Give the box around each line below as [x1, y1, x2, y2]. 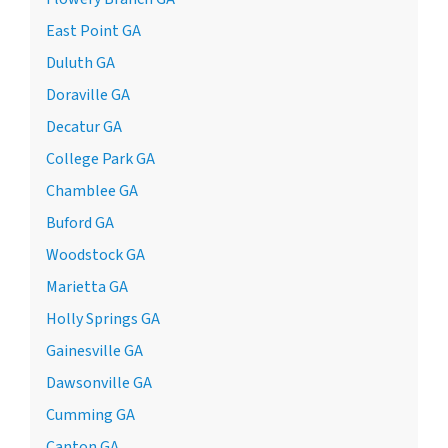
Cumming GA [46, 404, 135, 427]
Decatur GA [46, 116, 122, 139]
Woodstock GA [46, 244, 145, 267]
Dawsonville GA [46, 372, 152, 395]
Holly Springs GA [46, 308, 160, 331]
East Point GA [46, 20, 141, 43]
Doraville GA [46, 84, 130, 107]
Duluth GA [46, 52, 115, 75]
